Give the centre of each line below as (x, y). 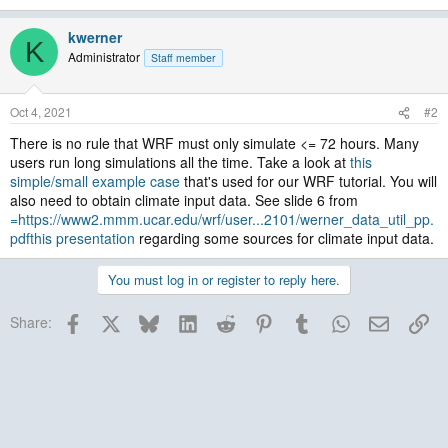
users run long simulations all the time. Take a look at (180, 162)
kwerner (95, 37)
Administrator (104, 56)
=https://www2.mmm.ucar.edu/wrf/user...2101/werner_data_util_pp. (222, 219)
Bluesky (183, 320)
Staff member (183, 57)
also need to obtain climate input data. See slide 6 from (184, 200)
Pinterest (301, 320)
